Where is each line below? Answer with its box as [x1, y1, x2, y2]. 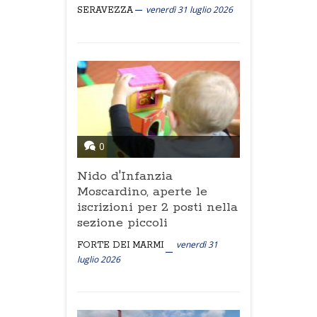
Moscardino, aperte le [77, 184, 207, 200]
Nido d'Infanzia [77, 168, 173, 184]
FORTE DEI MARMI [77, 240, 163, 250]
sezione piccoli [77, 215, 168, 231]
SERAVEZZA [77, 5, 133, 16]
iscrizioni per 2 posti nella [77, 200, 238, 215]
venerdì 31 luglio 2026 [146, 4, 233, 16]
